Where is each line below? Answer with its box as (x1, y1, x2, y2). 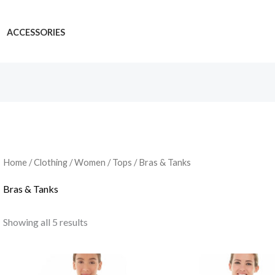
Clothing (33, 157, 68, 168)
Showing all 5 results (2, 216, 88, 228)
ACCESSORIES (6, 26, 65, 37)
